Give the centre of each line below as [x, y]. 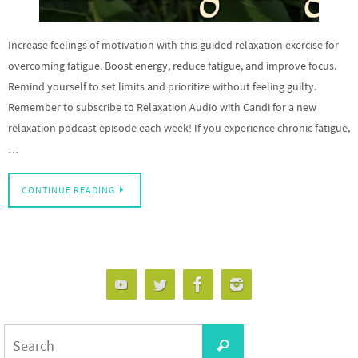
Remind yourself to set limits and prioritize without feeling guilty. [162, 86]
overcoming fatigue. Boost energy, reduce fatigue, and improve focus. [172, 66]
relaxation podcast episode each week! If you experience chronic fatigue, [179, 128]
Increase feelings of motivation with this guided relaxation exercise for [173, 45]
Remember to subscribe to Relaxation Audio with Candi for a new [162, 107]
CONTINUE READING [68, 191]
